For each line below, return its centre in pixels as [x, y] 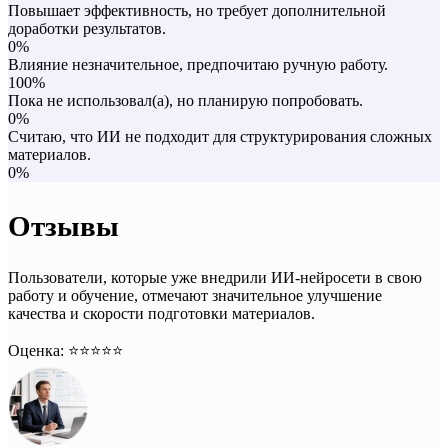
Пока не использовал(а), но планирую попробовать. [185, 100]
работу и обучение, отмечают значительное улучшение [195, 296]
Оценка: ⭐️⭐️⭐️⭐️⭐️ [65, 351]
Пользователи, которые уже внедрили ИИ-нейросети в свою [215, 278]
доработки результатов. [87, 28]
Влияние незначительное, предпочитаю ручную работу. [198, 64]
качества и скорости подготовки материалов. [161, 314]
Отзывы [63, 225]
